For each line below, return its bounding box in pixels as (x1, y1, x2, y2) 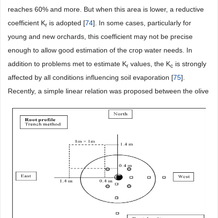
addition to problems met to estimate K (8, 60, 127, 68)
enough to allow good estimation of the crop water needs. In (8, 46, 192, 54)
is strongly (173, 60, 206, 68)
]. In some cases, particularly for (93, 19, 191, 27)
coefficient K (8, 19, 45, 27)
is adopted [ (47, 19, 85, 27)
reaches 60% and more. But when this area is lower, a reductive (8, 5, 204, 13)
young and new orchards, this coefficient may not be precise (8, 33, 193, 40)
